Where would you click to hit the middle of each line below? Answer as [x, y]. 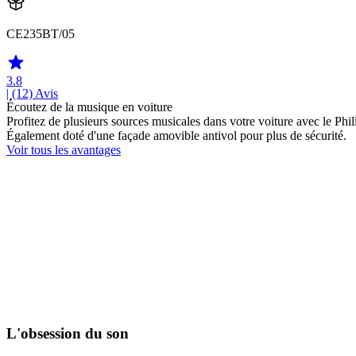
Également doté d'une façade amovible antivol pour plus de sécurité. [176, 136]
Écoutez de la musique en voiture [89, 107]
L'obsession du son [68, 333]
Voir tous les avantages [64, 150]
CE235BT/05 [41, 34]
